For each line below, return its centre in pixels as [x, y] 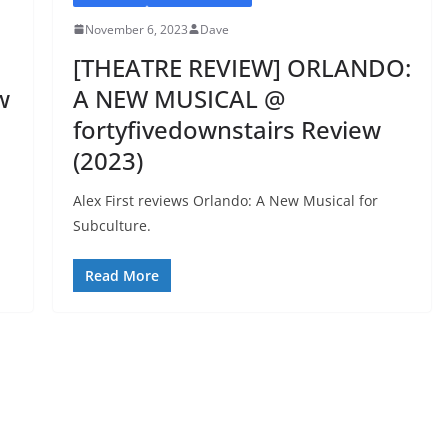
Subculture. [111, 225]
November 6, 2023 [136, 29]
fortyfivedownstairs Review [226, 129]
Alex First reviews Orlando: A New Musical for [225, 200]
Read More [121, 275]
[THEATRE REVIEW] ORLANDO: [241, 67]
